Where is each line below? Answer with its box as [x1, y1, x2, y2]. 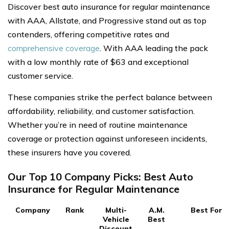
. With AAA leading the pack [100, 43, 208, 53]
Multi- [105, 205, 127, 215]
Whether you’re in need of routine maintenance [8, 120, 188, 130]
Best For [190, 205, 222, 215]
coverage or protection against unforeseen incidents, [8, 133, 207, 144]
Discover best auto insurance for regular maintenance [8, 2, 210, 12]
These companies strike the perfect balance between [8, 92, 212, 102]
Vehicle [102, 215, 129, 224]
